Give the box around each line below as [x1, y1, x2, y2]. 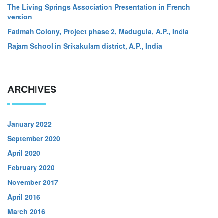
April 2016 [7, 192, 40, 201]
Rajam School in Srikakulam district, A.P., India [7, 41, 162, 51]
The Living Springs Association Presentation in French [7, 2, 190, 12]
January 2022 [7, 119, 52, 128]
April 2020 [7, 148, 40, 158]
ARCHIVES [7, 82, 56, 96]
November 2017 [7, 177, 58, 187]
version [7, 12, 32, 21]
